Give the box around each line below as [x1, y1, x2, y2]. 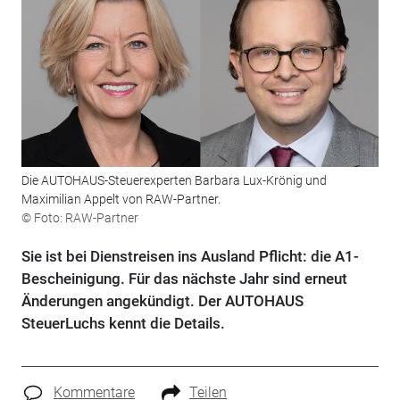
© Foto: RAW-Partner [21, 211, 138, 226]
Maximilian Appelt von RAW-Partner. [21, 192, 221, 207]
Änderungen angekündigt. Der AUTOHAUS [21, 292, 304, 311]
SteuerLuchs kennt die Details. [21, 314, 225, 333]
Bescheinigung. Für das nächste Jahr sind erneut [21, 270, 347, 288]
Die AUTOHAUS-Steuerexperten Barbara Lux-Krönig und [21, 173, 327, 188]
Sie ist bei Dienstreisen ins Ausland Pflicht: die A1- [21, 247, 359, 266]
